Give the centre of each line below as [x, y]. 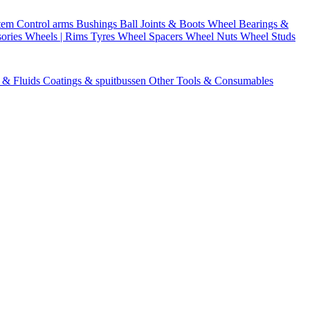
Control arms [46, 24]
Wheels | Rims [58, 36]
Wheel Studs [268, 36]
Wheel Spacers [152, 36]
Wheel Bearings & [248, 24]
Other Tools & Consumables [211, 81]
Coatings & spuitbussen [96, 81]
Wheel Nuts [213, 36]
